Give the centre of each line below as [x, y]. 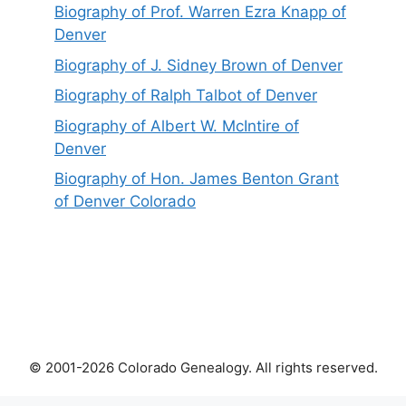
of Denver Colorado [125, 202]
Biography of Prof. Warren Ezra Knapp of [200, 12]
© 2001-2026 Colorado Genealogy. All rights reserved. [203, 368]
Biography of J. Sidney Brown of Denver [198, 65]
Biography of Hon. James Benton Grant [197, 179]
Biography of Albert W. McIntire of [177, 126]
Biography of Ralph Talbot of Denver [186, 96]
